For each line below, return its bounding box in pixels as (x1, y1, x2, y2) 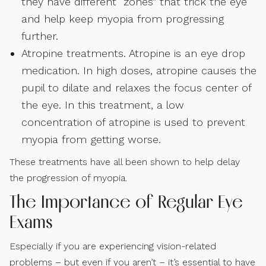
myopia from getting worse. (21, 132, 161, 145)
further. (21, 29, 58, 42)
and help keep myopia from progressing (21, 12, 224, 25)
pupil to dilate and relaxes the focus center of (21, 81, 251, 94)
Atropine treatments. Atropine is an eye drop (21, 46, 245, 59)
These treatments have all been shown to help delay (9, 156, 240, 167)
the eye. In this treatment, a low (21, 98, 184, 111)
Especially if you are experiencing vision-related (9, 240, 216, 252)
